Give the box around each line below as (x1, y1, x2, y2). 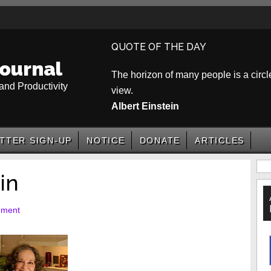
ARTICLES (195, 135, 244, 145)
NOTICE (87, 135, 125, 145)
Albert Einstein (111, 101, 179, 111)
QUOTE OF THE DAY (111, 41, 206, 53)
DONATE (139, 135, 180, 145)
